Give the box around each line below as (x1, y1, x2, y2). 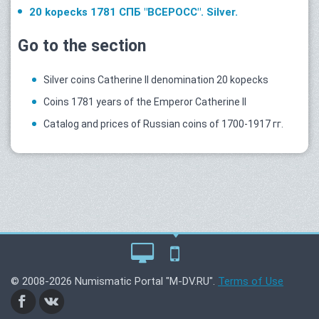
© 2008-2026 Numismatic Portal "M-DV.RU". (11, 275, 218, 288)
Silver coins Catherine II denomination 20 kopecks (43, 74, 268, 86)
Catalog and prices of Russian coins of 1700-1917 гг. (43, 118, 283, 130)
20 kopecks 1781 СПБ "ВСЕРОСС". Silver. (29, 6, 238, 19)
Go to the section (18, 36, 146, 56)
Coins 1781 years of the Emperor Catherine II (43, 96, 246, 108)
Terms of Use (218, 275, 283, 288)
